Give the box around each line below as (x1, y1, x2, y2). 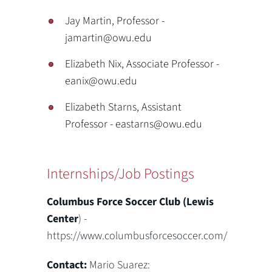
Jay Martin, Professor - (65, 13, 165, 29)
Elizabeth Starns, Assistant (65, 100, 182, 115)
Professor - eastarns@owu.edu (65, 117, 203, 132)
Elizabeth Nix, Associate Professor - (65, 56, 220, 72)
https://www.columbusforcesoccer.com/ (47, 228, 228, 243)
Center (47, 211, 79, 226)
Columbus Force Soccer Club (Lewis (47, 194, 214, 209)
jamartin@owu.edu (65, 30, 152, 46)
